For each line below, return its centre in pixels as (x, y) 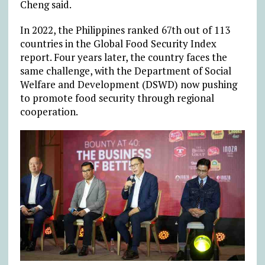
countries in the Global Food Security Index (118, 43)
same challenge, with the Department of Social (125, 70)
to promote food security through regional (117, 98)
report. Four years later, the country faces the (123, 57)
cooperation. (49, 111)
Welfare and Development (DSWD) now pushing (128, 84)
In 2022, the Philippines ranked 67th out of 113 (125, 30)
